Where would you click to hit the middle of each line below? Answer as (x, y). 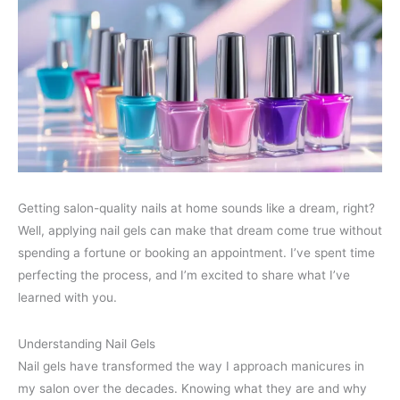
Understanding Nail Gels (87, 344)
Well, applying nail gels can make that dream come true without (200, 230)
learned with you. (67, 297)
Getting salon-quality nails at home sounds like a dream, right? (196, 208)
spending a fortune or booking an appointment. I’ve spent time (196, 252)
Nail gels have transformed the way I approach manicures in (191, 367)
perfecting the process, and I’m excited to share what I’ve (184, 275)
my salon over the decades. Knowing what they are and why (192, 389)
